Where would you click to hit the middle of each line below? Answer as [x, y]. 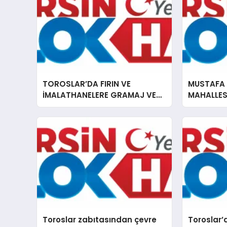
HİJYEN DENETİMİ [75, 106]
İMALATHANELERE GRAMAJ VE [100, 95]
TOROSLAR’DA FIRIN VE [87, 84]
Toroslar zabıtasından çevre [100, 219]
